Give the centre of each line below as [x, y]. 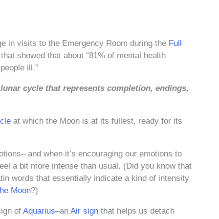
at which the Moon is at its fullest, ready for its [97, 121]
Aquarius [39, 211]
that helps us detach [136, 211]
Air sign [84, 211]
